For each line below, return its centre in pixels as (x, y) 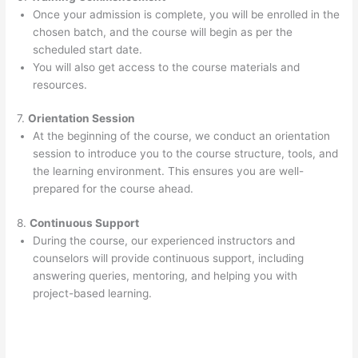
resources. (60, 84)
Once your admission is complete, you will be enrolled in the (187, 14)
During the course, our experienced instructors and (164, 240)
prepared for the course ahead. (113, 189)
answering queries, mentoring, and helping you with (165, 275)
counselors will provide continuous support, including (169, 258)
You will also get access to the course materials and (167, 67)
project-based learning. (93, 293)
